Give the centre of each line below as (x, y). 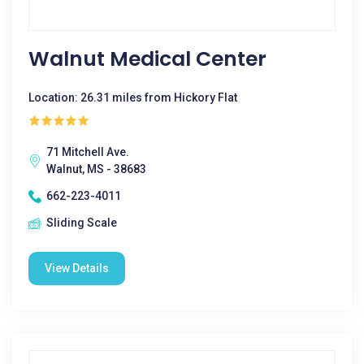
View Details (77, 268)
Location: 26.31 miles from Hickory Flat (133, 97)
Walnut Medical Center (147, 59)
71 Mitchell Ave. (88, 152)
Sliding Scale (82, 223)
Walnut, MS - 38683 (96, 169)
